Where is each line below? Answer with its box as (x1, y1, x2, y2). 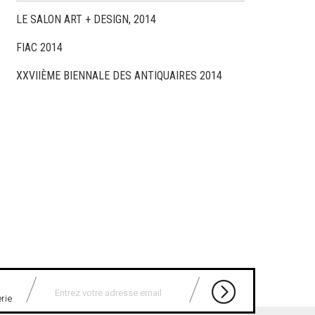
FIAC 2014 (15, 41, 63, 54)
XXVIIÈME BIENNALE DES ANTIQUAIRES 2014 (15, 69, 222, 82)
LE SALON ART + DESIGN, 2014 (15, 13, 156, 26)
